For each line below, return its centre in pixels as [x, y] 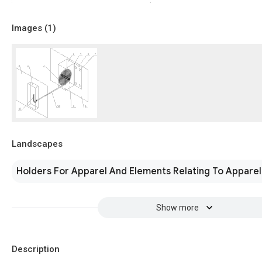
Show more [177, 208]
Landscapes [37, 144]
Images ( [30, 28]
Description [36, 249]
